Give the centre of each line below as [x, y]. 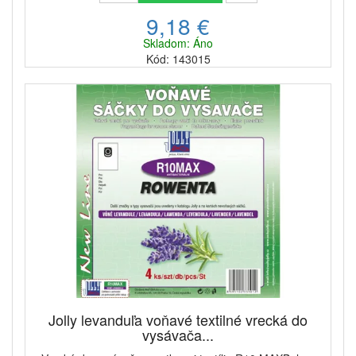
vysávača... [178, 335]
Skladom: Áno [178, 43]
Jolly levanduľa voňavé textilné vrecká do [178, 320]
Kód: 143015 [178, 59]
